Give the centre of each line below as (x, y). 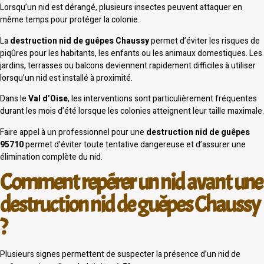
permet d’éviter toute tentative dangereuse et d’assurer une (135, 144)
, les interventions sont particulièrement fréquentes (162, 99)
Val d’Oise (48, 99)
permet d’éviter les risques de (204, 41)
